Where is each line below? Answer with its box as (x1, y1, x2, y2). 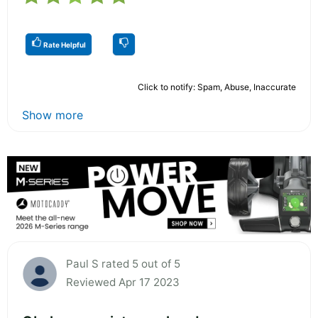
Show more (22, 107, 83, 122)
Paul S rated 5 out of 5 (66, 256, 180, 270)
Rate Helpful (42, 40, 86, 49)
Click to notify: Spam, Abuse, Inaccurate (138, 81, 296, 92)
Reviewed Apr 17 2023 (66, 275, 180, 289)
